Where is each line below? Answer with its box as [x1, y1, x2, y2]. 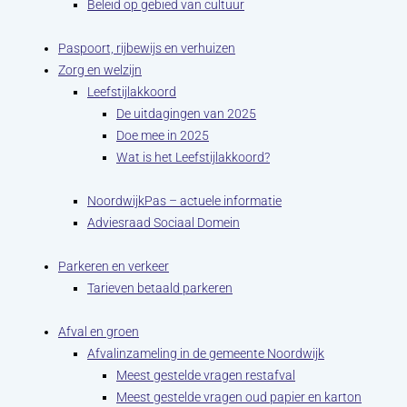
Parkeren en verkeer [58, 259, 169, 273]
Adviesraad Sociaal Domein [87, 215, 240, 230]
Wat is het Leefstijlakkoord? [116, 150, 270, 164]
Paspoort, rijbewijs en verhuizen [58, 41, 235, 55]
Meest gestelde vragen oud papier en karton [116, 390, 362, 404]
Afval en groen [58, 324, 139, 339]
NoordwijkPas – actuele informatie [87, 194, 282, 208]
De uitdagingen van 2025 [116, 106, 256, 121]
